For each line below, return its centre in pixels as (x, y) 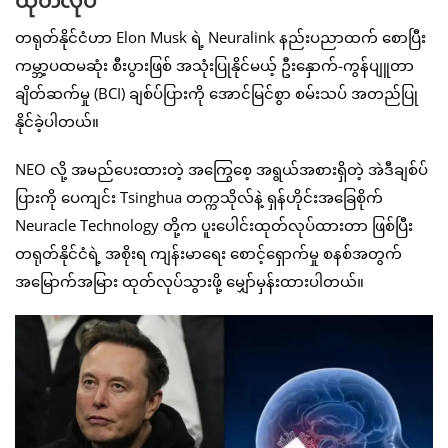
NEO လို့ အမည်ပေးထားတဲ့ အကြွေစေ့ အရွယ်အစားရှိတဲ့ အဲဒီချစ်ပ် (221, 168)
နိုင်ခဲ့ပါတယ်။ (57, 120)
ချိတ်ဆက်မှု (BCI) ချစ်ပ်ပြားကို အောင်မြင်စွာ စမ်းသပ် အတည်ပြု (216, 92)
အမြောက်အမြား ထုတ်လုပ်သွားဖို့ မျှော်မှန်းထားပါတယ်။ (189, 280)
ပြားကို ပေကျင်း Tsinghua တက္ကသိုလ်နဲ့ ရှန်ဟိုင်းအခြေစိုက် (199, 196)
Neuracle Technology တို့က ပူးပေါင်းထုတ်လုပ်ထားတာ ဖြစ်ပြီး (214, 224)
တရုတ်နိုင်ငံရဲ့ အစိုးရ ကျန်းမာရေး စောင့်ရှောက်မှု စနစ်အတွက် (208, 252)
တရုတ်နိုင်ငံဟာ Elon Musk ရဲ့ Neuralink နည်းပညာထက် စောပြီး (220, 36)
